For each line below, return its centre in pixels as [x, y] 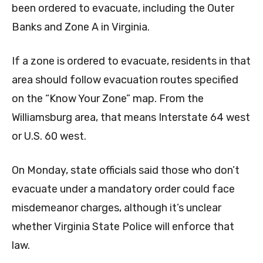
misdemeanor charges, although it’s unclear [117, 208]
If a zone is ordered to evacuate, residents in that [131, 61]
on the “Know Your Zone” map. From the [108, 99]
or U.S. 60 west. [49, 136]
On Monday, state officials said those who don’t [126, 171]
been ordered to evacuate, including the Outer [123, 9]
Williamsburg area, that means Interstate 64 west [131, 118]
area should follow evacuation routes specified [125, 80]
